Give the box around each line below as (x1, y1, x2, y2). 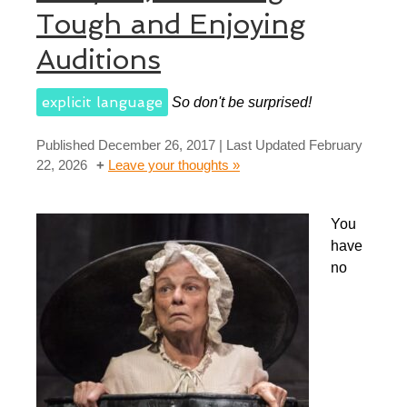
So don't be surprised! (172, 94, 312, 110)
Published (36, 136, 98, 153)
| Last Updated (215, 136, 309, 153)
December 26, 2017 (98, 136, 215, 153)
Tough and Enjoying (36, 7, 305, 40)
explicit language (42, 93, 163, 111)
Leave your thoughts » (108, 156, 240, 173)
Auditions (36, 43, 161, 75)
